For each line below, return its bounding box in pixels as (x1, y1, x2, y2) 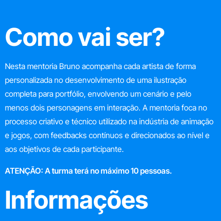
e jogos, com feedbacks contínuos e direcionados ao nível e (5, 130, 210, 140)
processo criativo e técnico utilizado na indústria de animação (5, 116, 214, 126)
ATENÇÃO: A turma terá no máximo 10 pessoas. (5, 165, 172, 176)
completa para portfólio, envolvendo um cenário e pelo (5, 88, 191, 99)
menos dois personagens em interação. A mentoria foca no (5, 102, 207, 112)
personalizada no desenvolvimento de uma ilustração (5, 74, 186, 85)
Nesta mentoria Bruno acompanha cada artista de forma (5, 61, 196, 71)
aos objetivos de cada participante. (5, 144, 124, 154)
